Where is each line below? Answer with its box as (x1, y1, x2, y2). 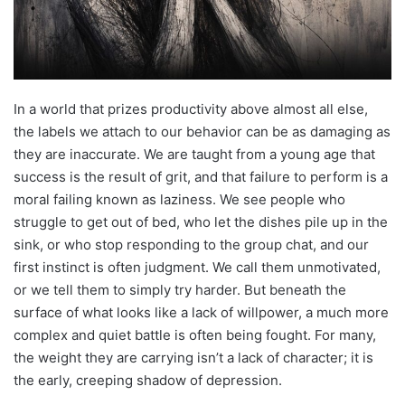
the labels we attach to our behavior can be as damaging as (14, 122, 391, 140)
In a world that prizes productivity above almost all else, (14, 99, 368, 118)
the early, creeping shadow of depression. (14, 371, 282, 389)
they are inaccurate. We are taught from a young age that (14, 145, 375, 163)
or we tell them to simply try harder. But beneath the (14, 280, 346, 298)
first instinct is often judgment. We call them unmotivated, (14, 258, 381, 276)
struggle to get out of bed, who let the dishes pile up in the (14, 212, 388, 231)
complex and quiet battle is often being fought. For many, (14, 325, 376, 344)
